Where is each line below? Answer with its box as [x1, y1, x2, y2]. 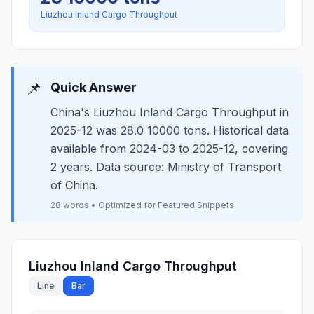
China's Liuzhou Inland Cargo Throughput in [50, 105, 289, 119]
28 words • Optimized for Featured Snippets [50, 200, 234, 210]
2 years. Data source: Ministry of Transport [50, 160, 281, 174]
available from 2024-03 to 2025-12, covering [50, 142, 288, 156]
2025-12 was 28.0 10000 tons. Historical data [50, 123, 289, 137]
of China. [50, 178, 98, 192]
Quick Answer [50, 80, 137, 95]
